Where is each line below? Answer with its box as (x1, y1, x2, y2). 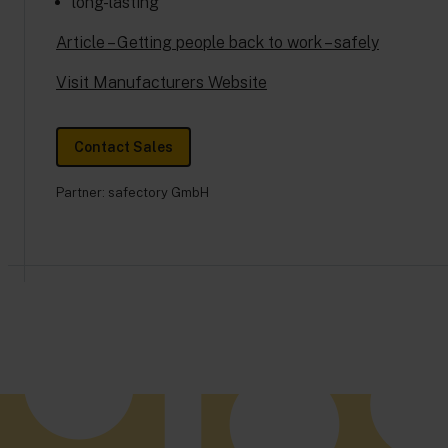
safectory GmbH (108, 185, 209, 200)
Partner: (56, 185, 108, 200)
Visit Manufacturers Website (56, 73, 267, 92)
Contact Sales (74, 139, 173, 155)
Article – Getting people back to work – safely (56, 33, 379, 52)
